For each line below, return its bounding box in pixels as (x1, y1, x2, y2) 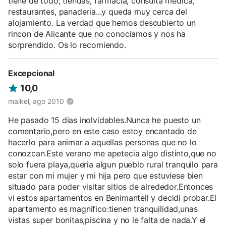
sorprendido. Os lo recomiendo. (8, 40, 126, 50)
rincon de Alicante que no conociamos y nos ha (8, 29, 186, 39)
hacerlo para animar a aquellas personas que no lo (8, 137, 197, 147)
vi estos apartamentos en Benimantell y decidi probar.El (8, 192, 217, 203)
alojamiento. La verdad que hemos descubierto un (8, 18, 196, 28)
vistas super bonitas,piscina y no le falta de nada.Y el (8, 214, 206, 225)
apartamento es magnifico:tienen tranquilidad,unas (8, 203, 198, 214)
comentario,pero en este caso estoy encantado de (8, 126, 197, 136)
